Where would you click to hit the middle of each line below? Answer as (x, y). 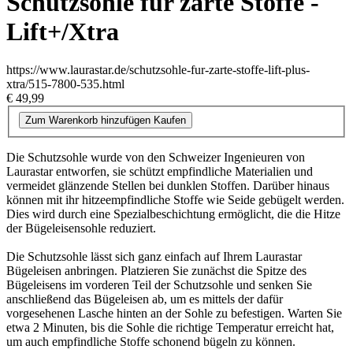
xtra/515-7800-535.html (65, 84)
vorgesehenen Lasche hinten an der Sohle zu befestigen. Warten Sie (174, 313)
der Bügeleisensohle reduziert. (81, 228)
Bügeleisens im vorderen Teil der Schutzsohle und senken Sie (159, 284)
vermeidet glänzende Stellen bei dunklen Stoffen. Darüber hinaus (168, 185)
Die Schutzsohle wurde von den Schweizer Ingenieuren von (156, 157)
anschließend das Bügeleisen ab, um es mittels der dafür (145, 299)
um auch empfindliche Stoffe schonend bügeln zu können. (151, 341)
